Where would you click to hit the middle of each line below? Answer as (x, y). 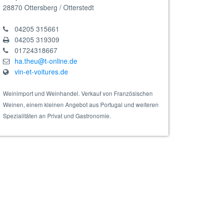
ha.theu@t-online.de (46, 61)
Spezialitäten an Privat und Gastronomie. (57, 116)
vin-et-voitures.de (41, 72)
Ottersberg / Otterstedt (59, 7)
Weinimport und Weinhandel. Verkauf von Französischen (78, 93)
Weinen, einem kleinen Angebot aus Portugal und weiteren (81, 104)
